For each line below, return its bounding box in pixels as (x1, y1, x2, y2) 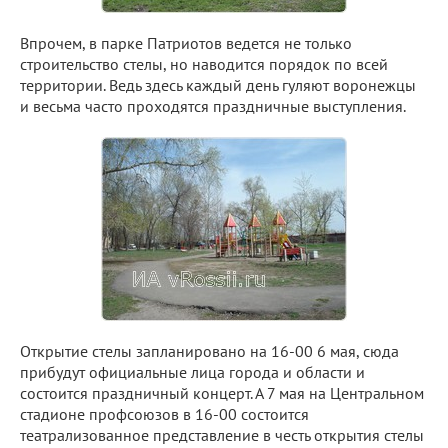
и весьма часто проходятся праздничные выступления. (20, 95, 406, 116)
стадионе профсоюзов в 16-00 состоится (20, 403, 309, 424)
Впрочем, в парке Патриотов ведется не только (20, 32, 352, 53)
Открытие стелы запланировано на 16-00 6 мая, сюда (20, 340, 399, 361)
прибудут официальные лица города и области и (20, 361, 365, 382)
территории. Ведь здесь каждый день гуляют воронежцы (20, 74, 416, 95)
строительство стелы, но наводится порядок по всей (20, 53, 388, 74)
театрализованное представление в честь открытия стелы (20, 424, 424, 445)
